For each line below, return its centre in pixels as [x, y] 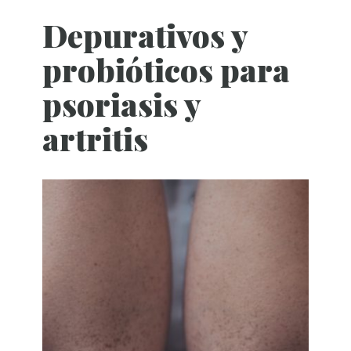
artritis [95, 138]
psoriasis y [121, 103]
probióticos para [166, 69]
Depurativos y [145, 34]
